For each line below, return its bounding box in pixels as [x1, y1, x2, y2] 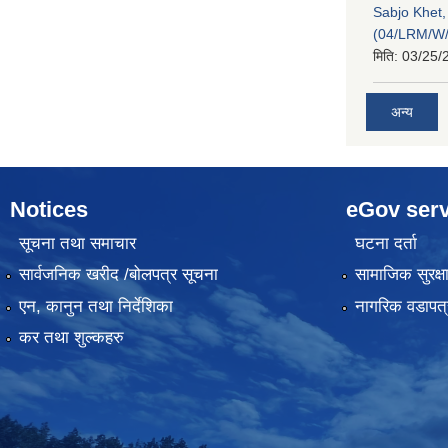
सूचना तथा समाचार [18, 233, 136, 253]
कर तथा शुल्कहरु [18, 328, 124, 347]
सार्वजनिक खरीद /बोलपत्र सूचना [18, 265, 218, 285]
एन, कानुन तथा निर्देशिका [18, 296, 173, 316]
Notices [10, 197, 88, 223]
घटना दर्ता [354, 233, 417, 253]
